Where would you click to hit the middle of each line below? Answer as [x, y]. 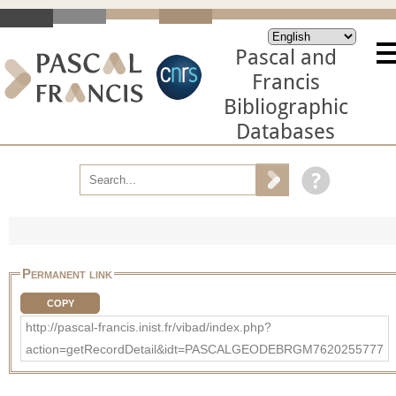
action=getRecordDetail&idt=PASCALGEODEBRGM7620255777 [205, 349]
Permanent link [67, 273]
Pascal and [286, 57]
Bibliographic [286, 107]
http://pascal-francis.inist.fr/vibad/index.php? [148, 327]
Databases [286, 132]
